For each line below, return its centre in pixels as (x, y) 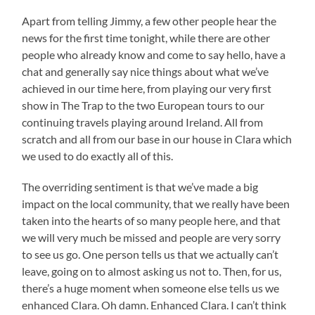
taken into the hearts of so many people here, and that (152, 220)
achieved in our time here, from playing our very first (147, 88)
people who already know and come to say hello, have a (154, 54)
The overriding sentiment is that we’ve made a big (140, 186)
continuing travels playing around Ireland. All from (143, 122)
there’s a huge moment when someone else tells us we (151, 288)
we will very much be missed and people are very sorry (152, 237)
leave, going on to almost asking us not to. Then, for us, (152, 271)
